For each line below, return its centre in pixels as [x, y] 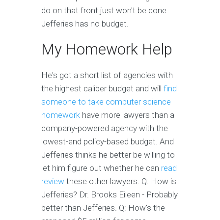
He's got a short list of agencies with [107, 75]
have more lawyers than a [127, 115]
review [53, 181]
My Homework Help [107, 50]
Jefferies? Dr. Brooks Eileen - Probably [110, 195]
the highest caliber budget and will [102, 89]
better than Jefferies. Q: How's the [103, 208]
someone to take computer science [106, 102]
